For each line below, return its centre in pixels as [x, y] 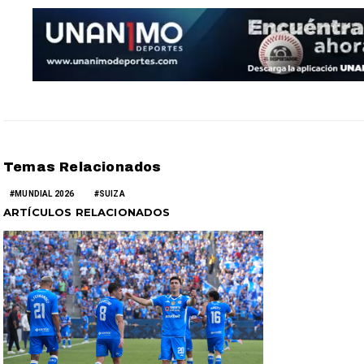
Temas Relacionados [82, 167]
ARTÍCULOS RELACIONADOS [87, 212]
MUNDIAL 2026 [45, 193]
